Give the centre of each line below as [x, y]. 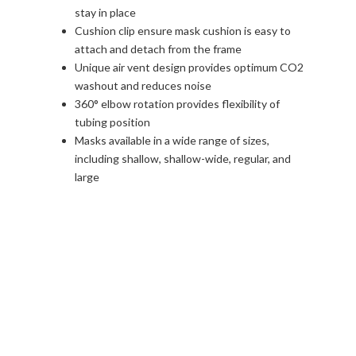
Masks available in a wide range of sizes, [172, 140]
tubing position [112, 122]
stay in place [105, 12]
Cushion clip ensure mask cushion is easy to [183, 30]
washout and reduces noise [143, 85]
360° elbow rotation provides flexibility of [177, 103]
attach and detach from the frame [158, 48]
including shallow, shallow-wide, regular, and [183, 158]
